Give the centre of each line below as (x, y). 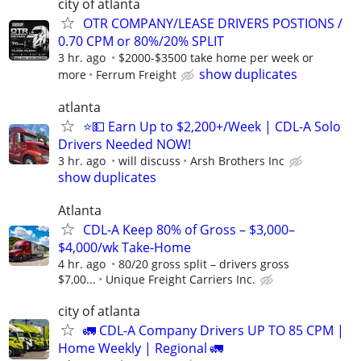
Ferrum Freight (136, 74)
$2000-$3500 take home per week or (216, 57)
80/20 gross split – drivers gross (204, 264)
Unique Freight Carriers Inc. (180, 280)
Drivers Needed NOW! (124, 145)
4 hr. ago (82, 264)
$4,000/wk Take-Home (124, 248)
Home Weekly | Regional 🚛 (141, 349)
